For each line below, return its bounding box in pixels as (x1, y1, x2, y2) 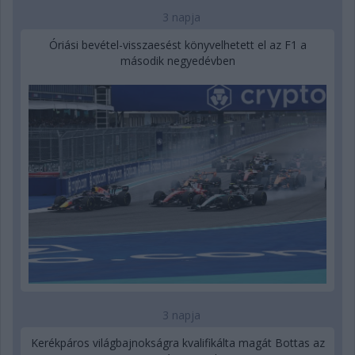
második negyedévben (120, 53, 235, 69)
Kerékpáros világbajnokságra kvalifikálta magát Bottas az (30, 334, 325, 350)
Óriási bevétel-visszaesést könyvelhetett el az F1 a (48, 37, 307, 53)
